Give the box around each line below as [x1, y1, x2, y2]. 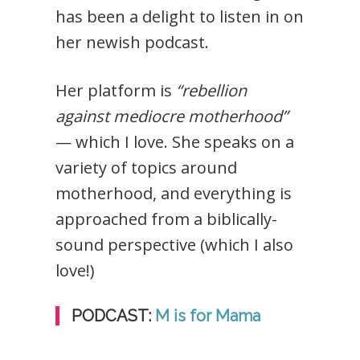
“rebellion [176, 80, 247, 102]
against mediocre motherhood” [55, 105, 288, 128]
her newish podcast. [55, 31, 210, 54]
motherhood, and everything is [55, 182, 292, 205]
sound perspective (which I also [55, 234, 294, 256]
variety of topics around [55, 157, 238, 179]
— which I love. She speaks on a [55, 131, 295, 153]
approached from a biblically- [55, 208, 278, 231]
